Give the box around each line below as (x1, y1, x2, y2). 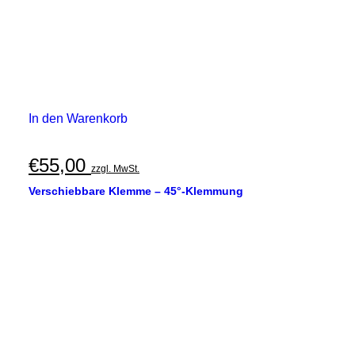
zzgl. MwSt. (91, 163, 139, 174)
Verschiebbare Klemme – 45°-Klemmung (29, 185, 243, 197)
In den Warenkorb (29, 112, 128, 125)
